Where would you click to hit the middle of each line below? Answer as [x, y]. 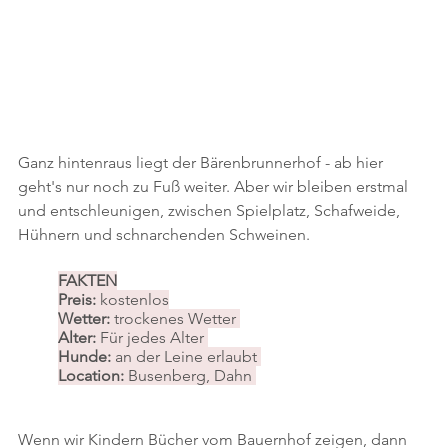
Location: [93, 375]
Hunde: [84, 356]
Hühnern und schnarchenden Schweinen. [164, 234]
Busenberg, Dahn [192, 375]
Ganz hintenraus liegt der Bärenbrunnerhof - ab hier [202, 162]
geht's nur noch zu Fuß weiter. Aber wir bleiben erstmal [215, 186]
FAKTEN [87, 280]
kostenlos [134, 299]
